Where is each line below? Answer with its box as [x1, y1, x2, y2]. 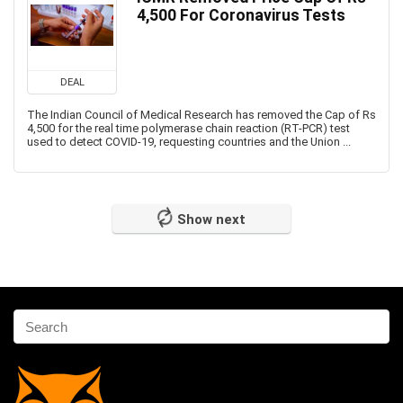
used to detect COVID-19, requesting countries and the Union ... [27, 135, 351, 148]
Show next [177, 211, 246, 228]
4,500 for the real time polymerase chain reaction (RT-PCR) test [27, 121, 350, 135]
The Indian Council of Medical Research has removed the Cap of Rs [27, 108, 376, 121]
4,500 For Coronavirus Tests [137, 6, 345, 24]
